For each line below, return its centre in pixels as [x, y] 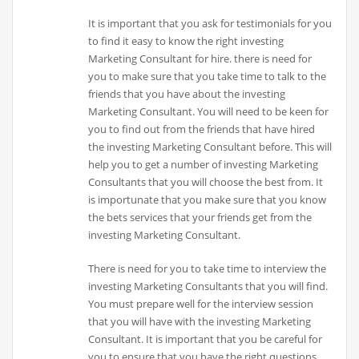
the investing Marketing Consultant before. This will [210, 147]
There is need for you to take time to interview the [208, 269]
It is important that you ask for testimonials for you [210, 24]
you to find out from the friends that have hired [202, 129]
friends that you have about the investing [187, 94]
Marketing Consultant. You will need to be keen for [209, 112]
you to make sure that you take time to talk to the [208, 77]
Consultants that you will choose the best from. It [206, 182]
